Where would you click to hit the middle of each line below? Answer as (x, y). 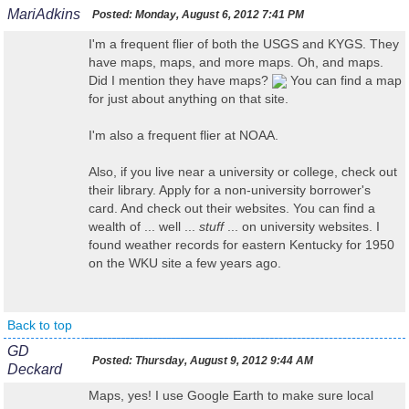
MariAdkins (44, 14)
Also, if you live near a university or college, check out (243, 172)
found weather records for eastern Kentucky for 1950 (241, 245)
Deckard (35, 369)
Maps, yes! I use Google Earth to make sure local (231, 395)
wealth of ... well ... (144, 226)
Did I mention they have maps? (180, 80)
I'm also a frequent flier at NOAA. (184, 135)
